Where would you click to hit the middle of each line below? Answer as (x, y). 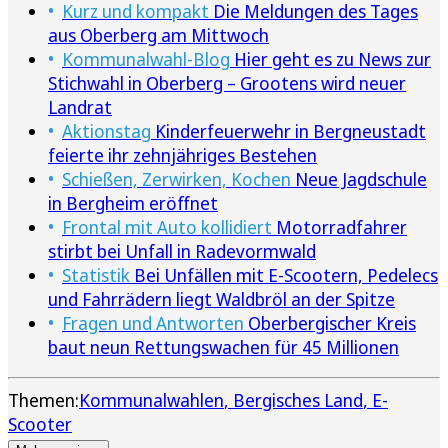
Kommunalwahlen (151, 399)
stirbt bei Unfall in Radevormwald (182, 250)
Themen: (43, 399)
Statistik (96, 274)
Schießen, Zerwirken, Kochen (176, 178)
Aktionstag (106, 130)
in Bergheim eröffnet (133, 202)
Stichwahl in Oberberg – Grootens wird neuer (227, 82)
